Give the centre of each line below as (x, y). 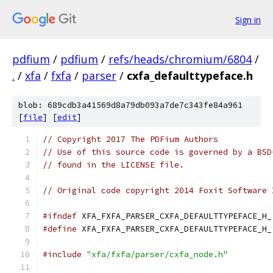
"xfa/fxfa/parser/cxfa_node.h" (157, 254)
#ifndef (60, 216)
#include (62, 254)
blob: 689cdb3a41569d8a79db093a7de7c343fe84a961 (130, 105)
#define (60, 229)
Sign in (248, 19)
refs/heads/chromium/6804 (180, 59)
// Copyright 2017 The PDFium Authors (130, 139)
